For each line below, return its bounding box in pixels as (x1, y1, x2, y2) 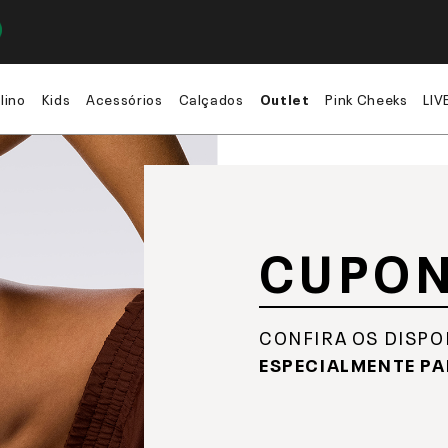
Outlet (259, 87, 310, 108)
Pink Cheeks (325, 87, 408, 108)
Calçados (178, 87, 244, 108)
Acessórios (86, 87, 163, 108)
